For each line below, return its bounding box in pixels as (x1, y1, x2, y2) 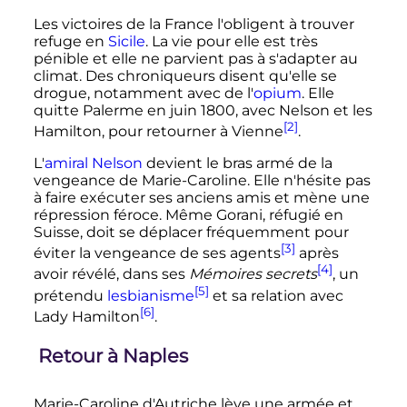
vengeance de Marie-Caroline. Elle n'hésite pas (33, 171, 371, 189)
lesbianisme (106, 286, 194, 304)
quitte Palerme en (33, 101, 170, 119)
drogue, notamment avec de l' (33, 84, 253, 102)
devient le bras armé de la (142, 154, 333, 172)
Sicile (107, 32, 145, 50)
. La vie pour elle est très (144, 32, 318, 50)
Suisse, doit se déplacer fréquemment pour (33, 223, 349, 241)
